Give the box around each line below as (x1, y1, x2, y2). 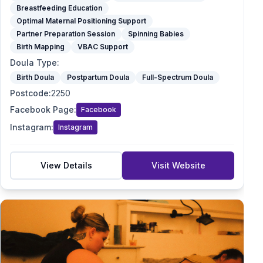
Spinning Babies (128, 29, 184, 38)
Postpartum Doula (67, 73, 129, 82)
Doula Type (10, 58, 57, 68)
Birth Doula (16, 73, 54, 82)
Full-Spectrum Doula (142, 73, 213, 82)
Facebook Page (10, 104, 74, 114)
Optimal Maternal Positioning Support (16, 16, 146, 25)
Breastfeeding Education (16, 4, 102, 12)
